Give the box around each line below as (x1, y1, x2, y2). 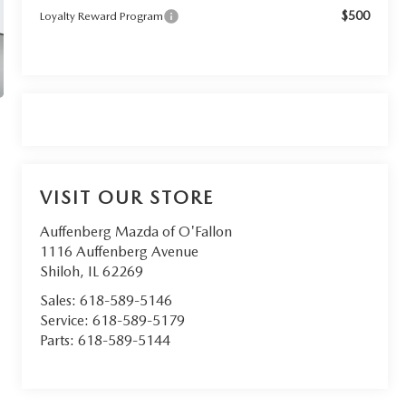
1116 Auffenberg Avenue (40, 243, 199, 261)
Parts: (40, 332, 79, 350)
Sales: (40, 292, 81, 310)
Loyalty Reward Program (40, 8, 164, 23)
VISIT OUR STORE (40, 187, 215, 209)
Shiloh (40, 263, 81, 281)
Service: (40, 312, 93, 330)
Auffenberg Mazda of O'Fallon (40, 223, 233, 241)
